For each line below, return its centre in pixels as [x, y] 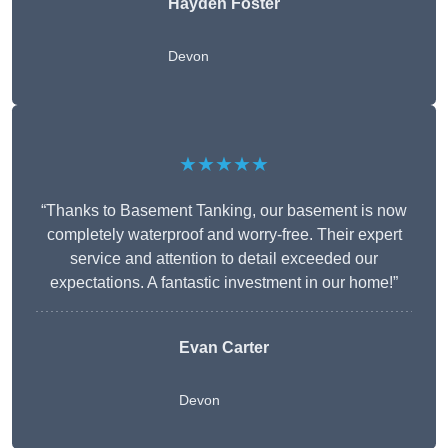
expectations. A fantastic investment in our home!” [224, 283]
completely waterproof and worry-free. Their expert [224, 235]
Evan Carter [224, 348]
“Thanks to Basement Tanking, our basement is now [224, 211]
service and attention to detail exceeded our [224, 259]
